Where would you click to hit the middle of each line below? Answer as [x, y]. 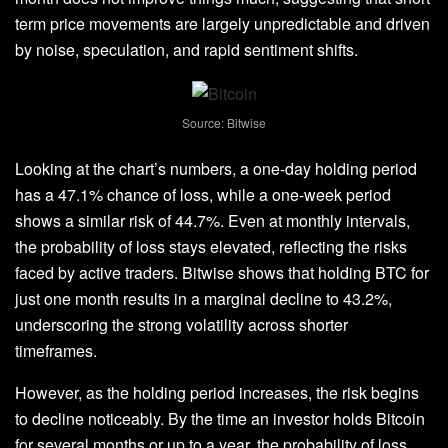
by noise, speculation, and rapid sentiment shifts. [188, 50]
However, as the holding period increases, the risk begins [217, 392]
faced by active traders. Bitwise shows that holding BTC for [222, 272]
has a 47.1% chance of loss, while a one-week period [203, 194]
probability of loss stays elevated [156, 246]
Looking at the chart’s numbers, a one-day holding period [216, 168]
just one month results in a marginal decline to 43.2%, [203, 298]
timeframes [54, 350]
